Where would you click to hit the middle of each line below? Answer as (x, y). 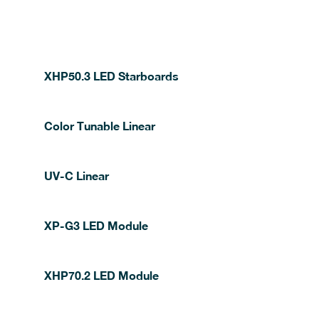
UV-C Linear (76, 176)
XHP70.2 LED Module (101, 275)
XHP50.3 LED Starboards (111, 76)
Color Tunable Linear (99, 126)
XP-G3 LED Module (96, 225)
